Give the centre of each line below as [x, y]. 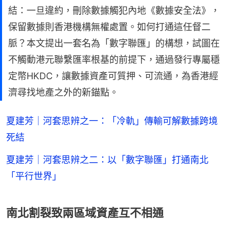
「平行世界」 [34, 176]
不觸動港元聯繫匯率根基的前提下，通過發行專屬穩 [114, 60]
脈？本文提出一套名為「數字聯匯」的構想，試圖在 [114, 43]
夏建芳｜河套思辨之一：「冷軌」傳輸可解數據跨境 [112, 121]
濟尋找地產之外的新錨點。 [63, 92]
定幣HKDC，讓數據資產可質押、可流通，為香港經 [113, 76]
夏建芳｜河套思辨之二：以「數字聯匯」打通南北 [107, 160]
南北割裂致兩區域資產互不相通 [85, 213]
